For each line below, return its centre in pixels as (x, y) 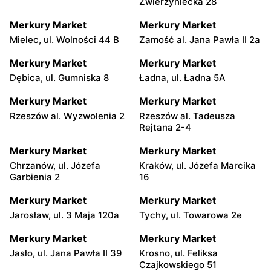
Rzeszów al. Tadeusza (187, 116)
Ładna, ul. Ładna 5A (182, 77)
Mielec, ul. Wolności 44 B (64, 39)
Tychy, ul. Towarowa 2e (191, 215)
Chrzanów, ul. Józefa (55, 165)
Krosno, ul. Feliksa (178, 253)
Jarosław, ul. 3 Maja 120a (64, 215)
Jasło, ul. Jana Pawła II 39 (66, 253)
